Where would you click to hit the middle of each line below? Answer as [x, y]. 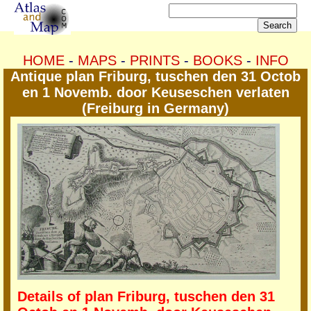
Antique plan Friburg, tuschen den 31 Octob [155, 76]
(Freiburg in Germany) [155, 108]
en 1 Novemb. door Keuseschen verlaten [155, 92]
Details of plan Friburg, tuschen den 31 [146, 297]
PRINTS [154, 60]
